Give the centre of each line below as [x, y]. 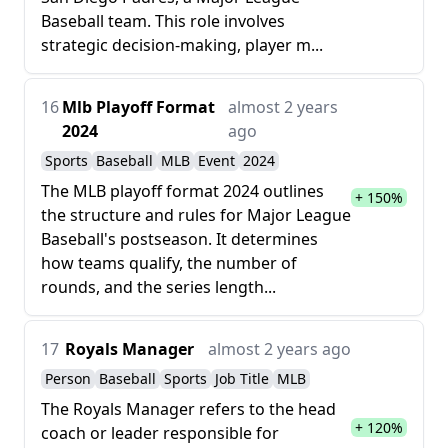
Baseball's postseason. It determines [179, 238]
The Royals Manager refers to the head [188, 408]
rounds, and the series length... [158, 286]
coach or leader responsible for [160, 432]
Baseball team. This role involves [163, 20]
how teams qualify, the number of [169, 262]
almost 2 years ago [279, 348]
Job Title [242, 378]
